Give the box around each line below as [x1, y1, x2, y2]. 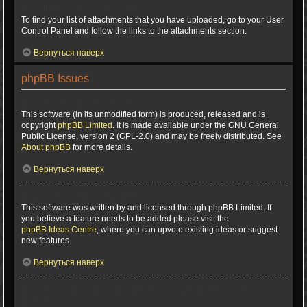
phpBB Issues [21, 73, 89, 84]
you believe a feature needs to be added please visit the [21, 214, 229, 223]
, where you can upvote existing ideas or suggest [97, 225, 278, 234]
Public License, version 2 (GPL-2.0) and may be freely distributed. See [21, 132, 282, 141]
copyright [21, 121, 58, 130]
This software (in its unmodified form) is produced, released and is [21, 110, 265, 119]
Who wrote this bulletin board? [21, 99, 138, 108]
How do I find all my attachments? [21, 4, 152, 14]
